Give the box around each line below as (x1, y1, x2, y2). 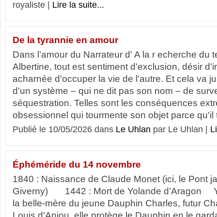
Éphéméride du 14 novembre (13, 159, 141, 170)
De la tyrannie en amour (13, 35, 118, 45)
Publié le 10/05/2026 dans (13, 124, 116, 134)
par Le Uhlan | (151, 124, 210, 134)
